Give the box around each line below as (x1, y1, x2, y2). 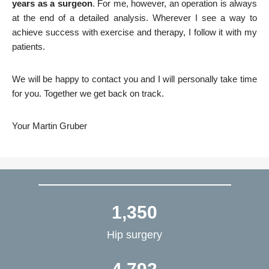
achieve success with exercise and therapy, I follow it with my (12, 26, 257, 37)
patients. (12, 41, 45, 52)
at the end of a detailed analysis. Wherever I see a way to (12, 12, 257, 23)
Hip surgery (107, 228, 162, 241)
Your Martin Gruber (12, 120, 87, 131)
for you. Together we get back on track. (12, 88, 164, 98)
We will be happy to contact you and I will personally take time (12, 73, 257, 84)
